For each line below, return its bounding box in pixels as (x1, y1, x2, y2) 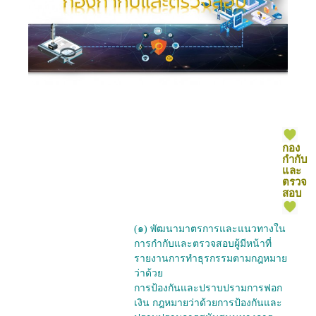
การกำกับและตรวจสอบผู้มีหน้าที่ (134, 238, 272, 250)
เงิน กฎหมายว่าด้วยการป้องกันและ (134, 298, 282, 309)
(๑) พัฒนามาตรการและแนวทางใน (134, 224, 286, 235)
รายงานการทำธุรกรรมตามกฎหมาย (134, 253, 287, 265)
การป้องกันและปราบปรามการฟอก (134, 283, 282, 294)
